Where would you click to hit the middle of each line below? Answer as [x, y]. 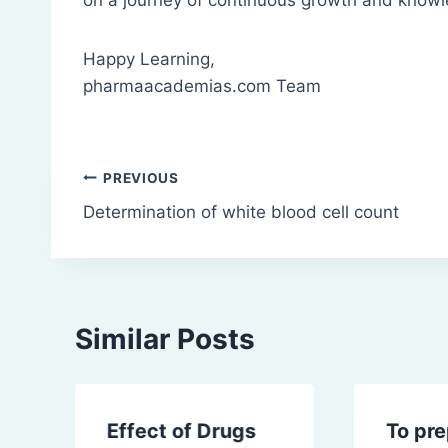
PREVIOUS [141, 177]
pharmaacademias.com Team [202, 85]
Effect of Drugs [181, 430]
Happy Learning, [149, 58]
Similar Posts [165, 338]
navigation [153, 225]
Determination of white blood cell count [241, 212]
